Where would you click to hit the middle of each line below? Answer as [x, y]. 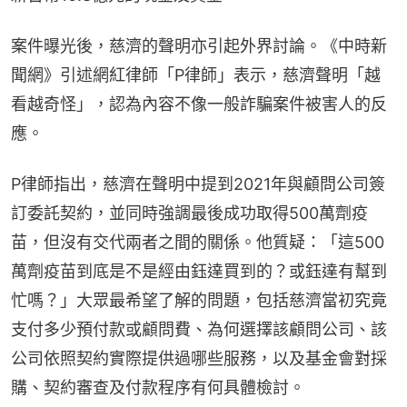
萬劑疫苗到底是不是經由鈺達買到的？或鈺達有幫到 [199, 271]
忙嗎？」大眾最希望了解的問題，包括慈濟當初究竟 [199, 300]
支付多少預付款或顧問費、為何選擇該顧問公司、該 [199, 329]
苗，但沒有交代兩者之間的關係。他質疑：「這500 [198, 242]
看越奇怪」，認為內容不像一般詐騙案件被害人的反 [199, 104]
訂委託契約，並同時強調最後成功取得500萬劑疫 [189, 213]
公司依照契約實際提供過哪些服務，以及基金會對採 [199, 358]
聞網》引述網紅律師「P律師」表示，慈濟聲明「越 [196, 74]
